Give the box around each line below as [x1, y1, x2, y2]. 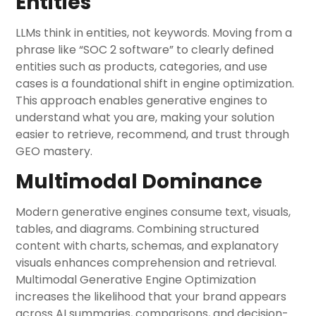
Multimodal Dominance [16, 168, 263, 195]
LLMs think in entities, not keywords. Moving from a [16, 25, 293, 41]
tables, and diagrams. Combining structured [16, 221, 260, 237]
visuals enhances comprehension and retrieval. [16, 255, 277, 271]
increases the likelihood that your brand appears [16, 288, 287, 305]
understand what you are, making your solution [16, 109, 275, 126]
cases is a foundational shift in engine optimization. [16, 75, 295, 92]
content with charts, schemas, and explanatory [16, 238, 279, 254]
